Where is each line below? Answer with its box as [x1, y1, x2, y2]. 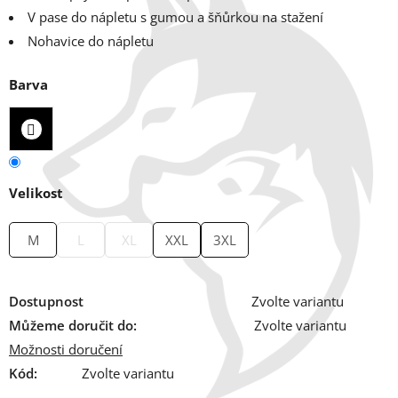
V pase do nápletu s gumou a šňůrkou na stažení [28, 8, 323, 27]
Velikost [9, 184, 63, 203]
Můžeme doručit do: [9, 316, 137, 335]
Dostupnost [9, 292, 84, 311]
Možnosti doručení [9, 340, 123, 359]
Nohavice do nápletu [28, 32, 154, 51]
